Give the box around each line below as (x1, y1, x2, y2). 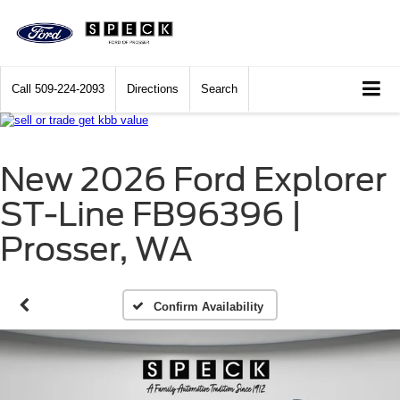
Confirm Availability (153, 300, 263, 314)
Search (201, 82, 237, 96)
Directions (127, 82, 179, 96)
